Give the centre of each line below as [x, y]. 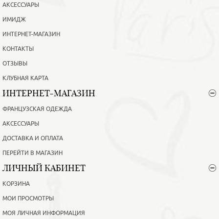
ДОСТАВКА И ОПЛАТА [33, 139]
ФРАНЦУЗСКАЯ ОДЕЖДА [37, 109]
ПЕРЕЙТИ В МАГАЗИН [33, 153]
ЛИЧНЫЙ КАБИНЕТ [44, 168]
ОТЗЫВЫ [15, 64]
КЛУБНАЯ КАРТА [25, 78]
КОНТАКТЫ [18, 49]
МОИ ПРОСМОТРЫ [28, 199]
